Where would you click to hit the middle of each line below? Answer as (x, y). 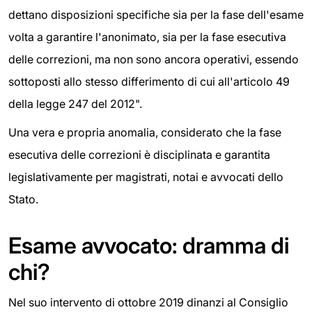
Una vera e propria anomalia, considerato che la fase (145, 133)
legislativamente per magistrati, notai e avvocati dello (146, 177)
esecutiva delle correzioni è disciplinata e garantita (139, 155)
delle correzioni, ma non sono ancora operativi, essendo (154, 59)
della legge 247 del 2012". (75, 103)
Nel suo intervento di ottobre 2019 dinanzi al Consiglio (148, 303)
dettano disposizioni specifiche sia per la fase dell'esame (156, 14)
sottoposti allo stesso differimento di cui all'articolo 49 (149, 81)
